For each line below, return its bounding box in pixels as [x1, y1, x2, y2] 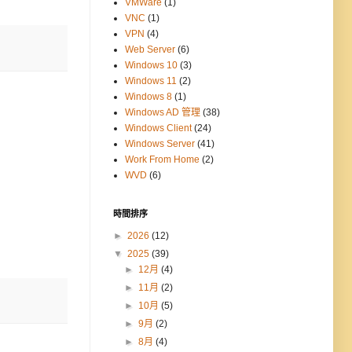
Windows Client [125, 123, 192, 134]
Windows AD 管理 [125, 107, 200, 119]
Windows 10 [125, 60, 178, 71]
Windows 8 [125, 91, 172, 103]
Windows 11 [125, 75, 177, 87]
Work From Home [125, 154, 200, 166]
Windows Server [125, 138, 195, 150]
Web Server [125, 44, 175, 56]
